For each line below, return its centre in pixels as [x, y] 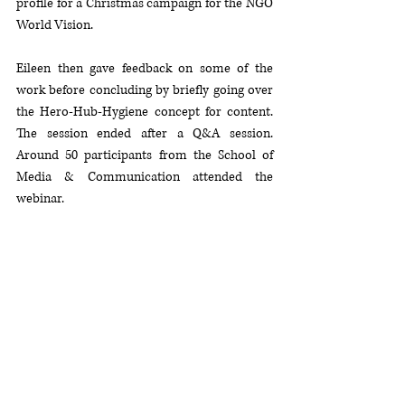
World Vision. [56, 25]
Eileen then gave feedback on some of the [145, 68]
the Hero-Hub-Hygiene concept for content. [145, 112]
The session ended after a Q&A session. [145, 133]
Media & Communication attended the [145, 177]
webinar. [40, 198]
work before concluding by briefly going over [145, 90]
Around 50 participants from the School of [145, 155]
